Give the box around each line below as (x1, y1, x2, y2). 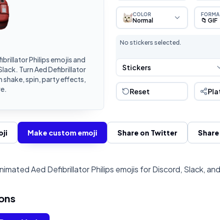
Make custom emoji (27, 128, 97, 137)
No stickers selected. (120, 39, 181, 46)
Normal (133, 16, 153, 24)
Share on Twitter (117, 128, 177, 137)
